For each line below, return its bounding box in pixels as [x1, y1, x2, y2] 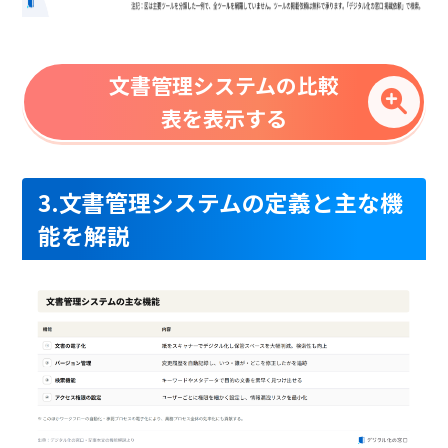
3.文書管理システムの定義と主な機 [38, 186, 404, 220]
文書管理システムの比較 [109, 70, 339, 101]
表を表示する [161, 103, 287, 134]
